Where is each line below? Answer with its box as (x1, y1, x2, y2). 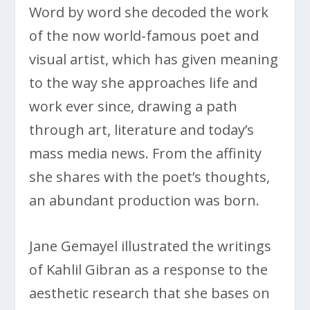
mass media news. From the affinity (29, 144, 262, 163)
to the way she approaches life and (29, 73, 258, 93)
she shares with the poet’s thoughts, (29, 167, 271, 187)
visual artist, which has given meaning (29, 50, 279, 69)
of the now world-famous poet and (29, 26, 259, 46)
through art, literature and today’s (29, 120, 255, 140)
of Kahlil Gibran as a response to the (29, 260, 268, 280)
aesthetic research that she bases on (29, 284, 271, 303)
